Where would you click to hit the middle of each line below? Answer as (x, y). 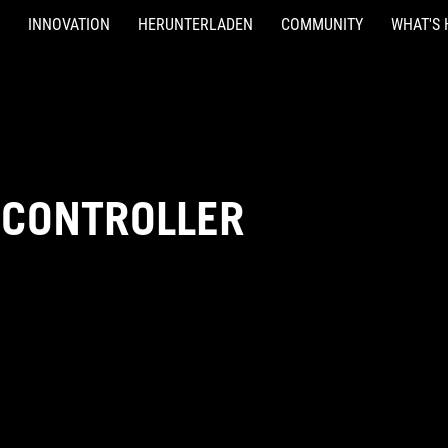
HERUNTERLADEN (195, 24)
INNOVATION (69, 24)
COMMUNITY (322, 24)
